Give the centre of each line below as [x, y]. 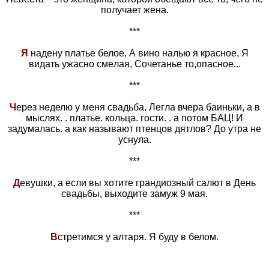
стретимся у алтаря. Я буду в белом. [138, 237]
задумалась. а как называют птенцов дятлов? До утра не [134, 128]
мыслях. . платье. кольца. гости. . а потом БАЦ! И [134, 118]
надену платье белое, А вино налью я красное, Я [138, 53]
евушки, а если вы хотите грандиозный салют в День [138, 183]
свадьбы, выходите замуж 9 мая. [134, 193]
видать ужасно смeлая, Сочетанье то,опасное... [134, 64]
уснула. [134, 139]
